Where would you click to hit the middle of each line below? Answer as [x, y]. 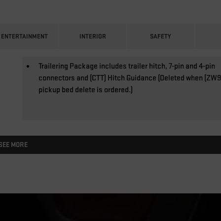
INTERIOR [92, 36]
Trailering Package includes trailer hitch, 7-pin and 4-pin [127, 66]
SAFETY [161, 36]
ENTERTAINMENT [25, 36]
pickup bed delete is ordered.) [86, 90]
